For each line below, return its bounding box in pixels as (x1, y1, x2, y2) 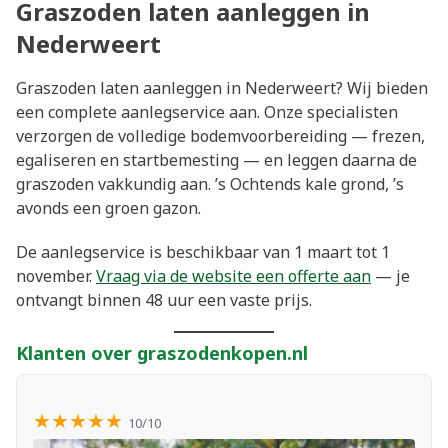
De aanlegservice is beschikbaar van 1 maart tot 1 (16, 240, 390, 263)
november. (16, 264, 96, 287)
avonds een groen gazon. (16, 197, 201, 220)
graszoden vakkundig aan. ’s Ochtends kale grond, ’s (16, 173, 404, 196)
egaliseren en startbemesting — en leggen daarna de (16, 149, 417, 172)
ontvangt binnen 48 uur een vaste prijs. (16, 288, 312, 311)
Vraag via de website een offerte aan (96, 264, 371, 287)
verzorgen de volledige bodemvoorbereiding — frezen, (16, 125, 425, 148)
